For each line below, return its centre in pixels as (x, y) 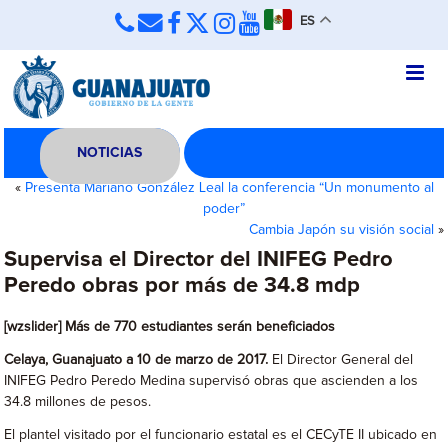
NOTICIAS (110, 153)
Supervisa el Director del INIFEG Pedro (199, 260)
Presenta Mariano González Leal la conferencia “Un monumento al (229, 188)
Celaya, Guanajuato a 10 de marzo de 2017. (136, 360)
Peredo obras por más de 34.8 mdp (182, 286)
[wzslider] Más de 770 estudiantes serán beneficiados (170, 327)
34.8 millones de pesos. (78, 402)
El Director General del (341, 360)
